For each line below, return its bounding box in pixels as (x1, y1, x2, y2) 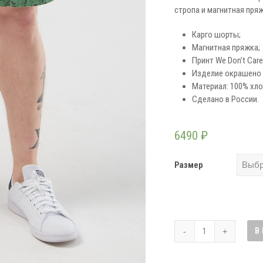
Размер (174, 160, 203, 170)
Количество (194, 221, 237, 232)
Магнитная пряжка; (191, 42, 260, 53)
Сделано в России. (191, 94, 259, 104)
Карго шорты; (191, 29, 241, 40)
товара (194, 234, 220, 245)
